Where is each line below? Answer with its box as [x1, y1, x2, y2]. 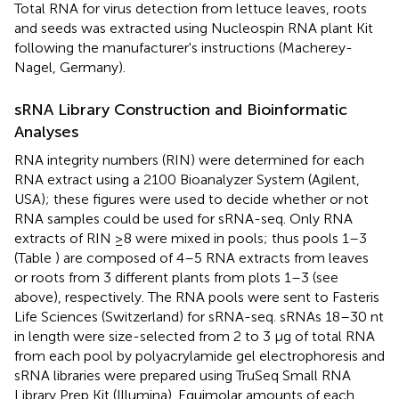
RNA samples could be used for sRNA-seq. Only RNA [14, 209, 353, 227]
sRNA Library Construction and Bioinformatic [14, 99, 347, 119]
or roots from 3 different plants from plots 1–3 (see [14, 268, 338, 286]
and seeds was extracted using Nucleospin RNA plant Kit [14, 19, 373, 37]
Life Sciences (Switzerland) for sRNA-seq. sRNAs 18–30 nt [14, 307, 384, 325]
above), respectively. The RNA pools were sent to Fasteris [14, 288, 379, 305]
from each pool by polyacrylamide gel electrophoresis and [14, 346, 385, 364]
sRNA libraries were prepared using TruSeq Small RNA [14, 366, 351, 384]
